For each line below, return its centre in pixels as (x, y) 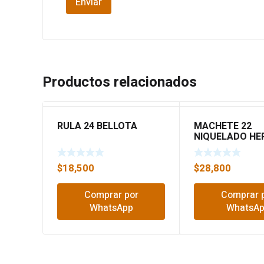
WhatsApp (111, 208)
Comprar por (111, 195)
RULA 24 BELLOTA (97, 126)
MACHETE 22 (223, 126)
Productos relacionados (120, 82)
